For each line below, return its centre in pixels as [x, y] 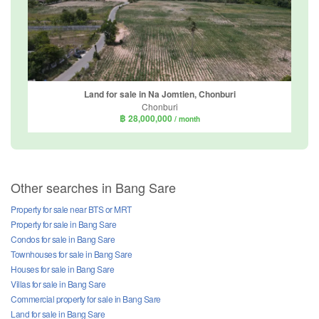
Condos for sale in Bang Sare [63, 239]
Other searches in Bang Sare [93, 187]
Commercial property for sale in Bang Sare [86, 298]
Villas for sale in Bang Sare [58, 283]
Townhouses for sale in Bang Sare [71, 253]
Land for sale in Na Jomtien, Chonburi [159, 94]
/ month [187, 119]
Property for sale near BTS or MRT [71, 209]
